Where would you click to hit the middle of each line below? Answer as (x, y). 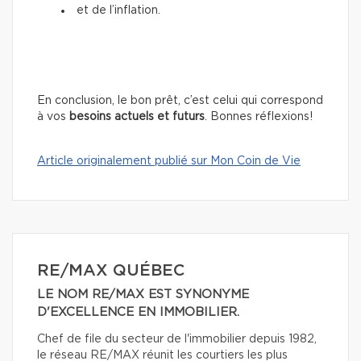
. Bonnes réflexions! (259, 116)
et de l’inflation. (118, 10)
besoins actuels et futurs (137, 116)
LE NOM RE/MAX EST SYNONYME (143, 294)
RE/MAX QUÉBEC (111, 270)
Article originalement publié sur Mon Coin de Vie (169, 161)
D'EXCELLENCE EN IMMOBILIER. (138, 312)
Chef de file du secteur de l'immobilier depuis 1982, (177, 339)
